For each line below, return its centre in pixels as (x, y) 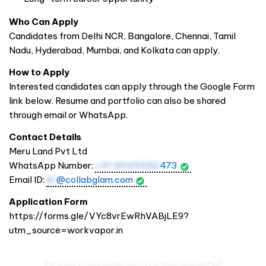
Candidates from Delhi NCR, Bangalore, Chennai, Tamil (122, 36)
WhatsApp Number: (52, 165)
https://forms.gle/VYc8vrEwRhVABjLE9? (99, 216)
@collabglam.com (95, 179)
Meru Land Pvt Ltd (48, 151)
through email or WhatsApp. (68, 115)
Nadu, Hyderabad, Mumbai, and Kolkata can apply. (114, 50)
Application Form (48, 201)
